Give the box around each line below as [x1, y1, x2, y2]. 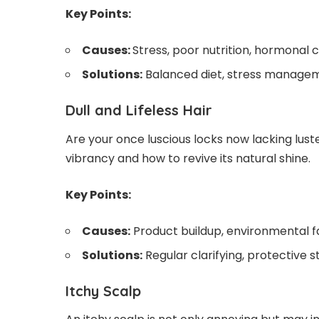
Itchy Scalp [66, 281, 141, 300]
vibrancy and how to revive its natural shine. [66, 150, 310, 167]
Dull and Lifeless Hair [66, 101, 212, 120]
